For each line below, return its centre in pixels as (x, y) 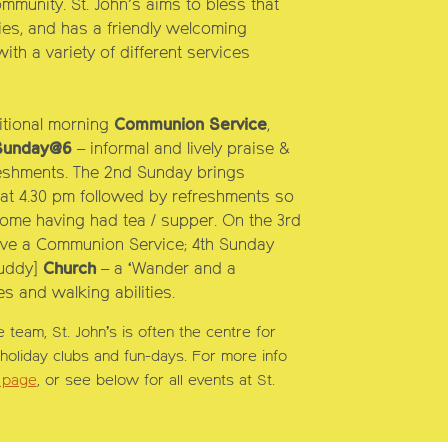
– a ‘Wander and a (165, 269)
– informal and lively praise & (180, 149)
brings (218, 173)
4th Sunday (232, 245)
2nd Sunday (147, 173)
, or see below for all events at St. (155, 380)
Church (66, 269)
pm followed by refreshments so (170, 197)
